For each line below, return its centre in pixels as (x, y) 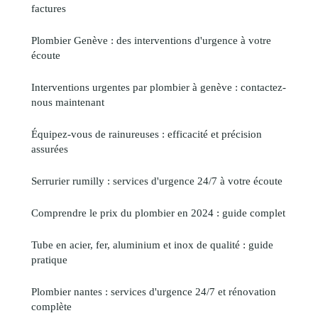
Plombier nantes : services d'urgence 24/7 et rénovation (154, 292)
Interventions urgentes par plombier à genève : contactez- (159, 87)
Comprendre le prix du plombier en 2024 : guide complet (158, 213)
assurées (50, 149)
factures (49, 9)
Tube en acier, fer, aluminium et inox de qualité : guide (152, 245)
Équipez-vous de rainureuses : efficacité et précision (147, 134)
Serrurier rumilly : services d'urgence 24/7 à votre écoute (157, 181)
